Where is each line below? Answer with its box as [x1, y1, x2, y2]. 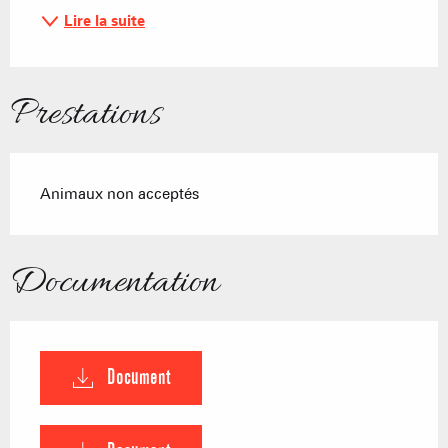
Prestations [10, 90, 161, 141]
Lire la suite [64, 12, 145, 31]
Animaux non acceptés [40, 185, 199, 204]
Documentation [10, 258, 219, 309]
